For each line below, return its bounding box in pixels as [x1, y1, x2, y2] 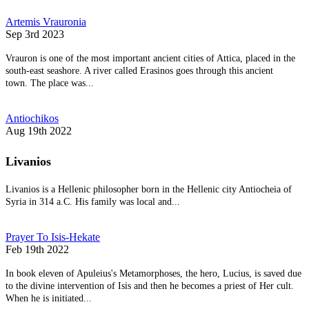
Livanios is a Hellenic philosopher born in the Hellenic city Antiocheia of [6, 184, 292, 195]
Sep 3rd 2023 [6, 28, 64, 40]
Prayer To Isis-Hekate [6, 231, 100, 243]
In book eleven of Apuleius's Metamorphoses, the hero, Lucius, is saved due [6, 268, 301, 279]
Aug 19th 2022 [6, 124, 72, 137]
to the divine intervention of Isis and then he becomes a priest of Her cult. [6, 281, 294, 292]
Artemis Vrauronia [6, 15, 86, 28]
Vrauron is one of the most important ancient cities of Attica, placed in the [6, 52, 295, 63]
